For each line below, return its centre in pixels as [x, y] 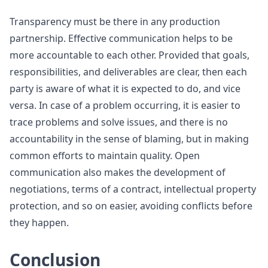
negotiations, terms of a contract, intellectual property [133, 189]
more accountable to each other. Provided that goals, [130, 55]
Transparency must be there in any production [115, 22]
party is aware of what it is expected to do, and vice [125, 89]
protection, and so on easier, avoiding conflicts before [131, 206]
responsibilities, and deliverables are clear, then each [128, 72]
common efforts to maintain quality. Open [105, 156]
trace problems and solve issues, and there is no [119, 122]
